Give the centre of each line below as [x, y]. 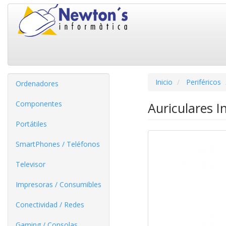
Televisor [31, 164]
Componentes [39, 104]
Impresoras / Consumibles [59, 184]
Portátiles [31, 124]
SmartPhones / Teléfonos [58, 144]
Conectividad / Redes [50, 205]
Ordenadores [37, 83]
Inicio [164, 82]
